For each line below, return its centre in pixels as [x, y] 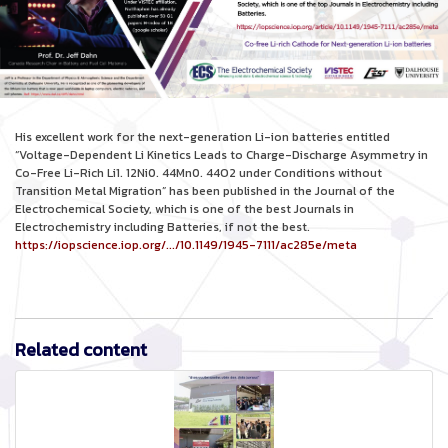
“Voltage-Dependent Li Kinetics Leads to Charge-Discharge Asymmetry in [221, 155]
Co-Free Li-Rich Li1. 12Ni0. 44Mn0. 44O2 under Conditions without [198, 173]
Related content [81, 349]
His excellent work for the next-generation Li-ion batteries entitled [202, 137]
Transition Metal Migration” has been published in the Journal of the [205, 191]
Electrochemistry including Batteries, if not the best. [162, 227]
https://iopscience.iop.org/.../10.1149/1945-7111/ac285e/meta [186, 245]
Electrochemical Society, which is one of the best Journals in [184, 209]
